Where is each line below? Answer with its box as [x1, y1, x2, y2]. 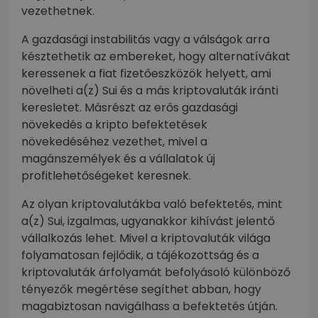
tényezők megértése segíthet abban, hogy [21, 281, 261, 298]
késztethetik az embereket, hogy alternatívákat [21, 48, 290, 65]
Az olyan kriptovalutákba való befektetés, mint [21, 196, 283, 213]
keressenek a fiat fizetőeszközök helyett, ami [21, 65, 271, 82]
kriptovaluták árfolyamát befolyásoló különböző [21, 264, 290, 281]
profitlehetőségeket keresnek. [21, 168, 191, 185]
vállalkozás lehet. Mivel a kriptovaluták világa [21, 230, 270, 247]
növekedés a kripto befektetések [21, 116, 207, 133]
